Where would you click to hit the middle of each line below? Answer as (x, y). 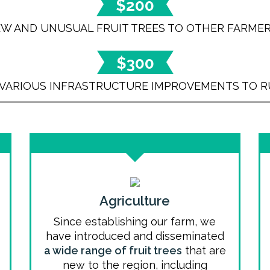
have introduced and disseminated (135, 236)
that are (204, 250)
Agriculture (135, 201)
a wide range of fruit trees (113, 250)
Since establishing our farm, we (135, 221)
